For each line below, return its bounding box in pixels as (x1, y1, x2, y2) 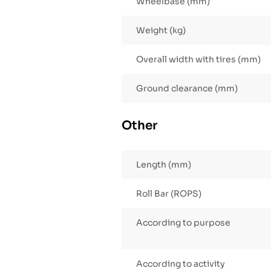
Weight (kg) (136, 25, 186, 36)
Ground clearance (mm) (136, 83, 238, 94)
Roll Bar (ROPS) (136, 188, 201, 200)
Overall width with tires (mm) (136, 54, 261, 65)
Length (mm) (136, 159, 191, 171)
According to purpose (136, 217, 230, 229)
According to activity (136, 258, 225, 270)
